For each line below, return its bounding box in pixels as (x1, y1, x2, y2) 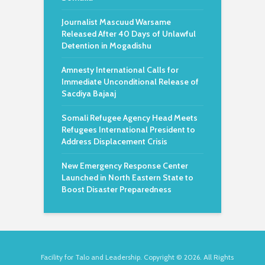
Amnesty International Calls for (62, 64, 179, 75)
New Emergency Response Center (62, 160, 188, 171)
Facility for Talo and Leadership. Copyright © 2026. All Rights (41, 253, 234, 261)
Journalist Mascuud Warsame (62, 17, 171, 27)
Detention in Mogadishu (62, 40, 151, 51)
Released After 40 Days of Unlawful (62, 28, 196, 39)
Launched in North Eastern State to (62, 172, 193, 183)
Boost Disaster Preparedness (62, 184, 172, 195)
